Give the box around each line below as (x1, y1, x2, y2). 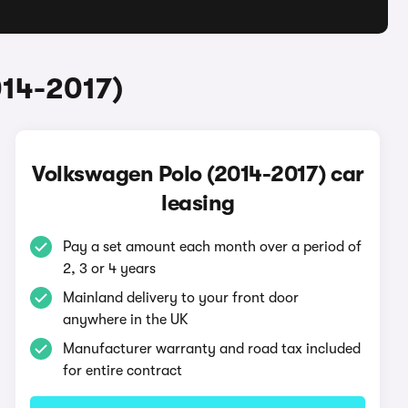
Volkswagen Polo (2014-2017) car (32, 161, 364, 187)
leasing (161, 190, 235, 216)
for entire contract (63, 362, 183, 379)
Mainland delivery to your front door (63, 290, 300, 306)
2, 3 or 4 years (63, 260, 157, 277)
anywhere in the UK (63, 311, 189, 328)
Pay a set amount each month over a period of (63, 239, 362, 255)
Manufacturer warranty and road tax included (63, 341, 362, 357)
